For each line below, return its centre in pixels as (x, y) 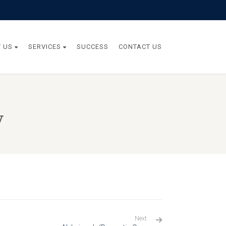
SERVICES (45, 47)
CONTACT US (140, 47)
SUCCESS (93, 47)
